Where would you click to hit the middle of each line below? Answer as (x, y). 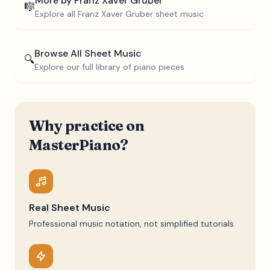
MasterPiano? (79, 145)
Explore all (56, 14)
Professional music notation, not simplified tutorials (131, 224)
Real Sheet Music (70, 208)
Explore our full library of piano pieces (109, 67)
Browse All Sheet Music (88, 53)
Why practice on (86, 126)
